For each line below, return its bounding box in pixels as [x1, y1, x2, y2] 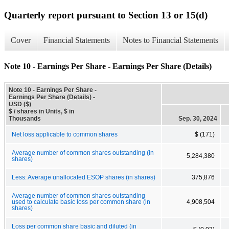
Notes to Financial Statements [123, 36, 218, 45]
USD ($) [9, 100, 31, 108]
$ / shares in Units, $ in [9, 107, 74, 115]
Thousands [9, 114, 41, 122]
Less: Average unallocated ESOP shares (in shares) [12, 174, 155, 180]
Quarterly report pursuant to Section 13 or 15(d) [4, 9, 208, 20]
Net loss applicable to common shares [12, 131, 118, 138]
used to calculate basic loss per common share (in [12, 198, 150, 205]
